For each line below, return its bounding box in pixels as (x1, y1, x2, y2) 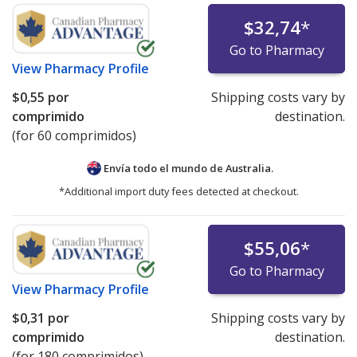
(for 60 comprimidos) (12, 126, 136, 144)
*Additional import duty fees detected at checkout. (58, 183, 299, 198)
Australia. (226, 160, 273, 175)
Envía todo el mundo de (101, 160, 226, 175)
